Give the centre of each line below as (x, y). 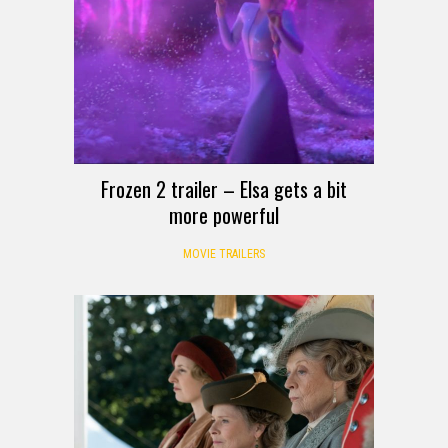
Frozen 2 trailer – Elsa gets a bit (224, 189)
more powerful (224, 215)
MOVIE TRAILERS (224, 254)
